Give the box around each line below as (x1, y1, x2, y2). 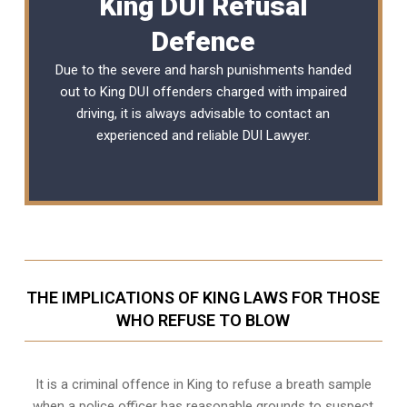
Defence (151, 25, 256, 57)
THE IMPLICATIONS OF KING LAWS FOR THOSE (26, 287, 381, 307)
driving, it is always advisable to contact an (76, 104, 331, 122)
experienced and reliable (95, 126, 243, 144)
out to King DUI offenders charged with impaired (59, 83, 347, 100)
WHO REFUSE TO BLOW (116, 310, 291, 330)
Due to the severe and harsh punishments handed (55, 61, 352, 78)
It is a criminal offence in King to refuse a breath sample (35, 375, 372, 392)
